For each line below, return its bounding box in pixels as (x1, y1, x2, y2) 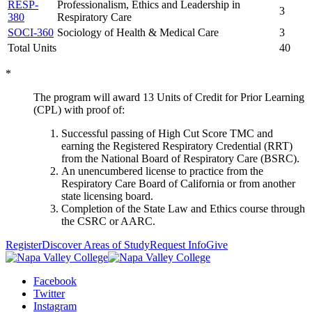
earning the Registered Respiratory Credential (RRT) (61, 139, 292, 152)
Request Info (150, 238, 206, 251)
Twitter (33, 287, 65, 299)
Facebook (33, 274, 77, 287)
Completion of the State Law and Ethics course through (61, 202, 305, 214)
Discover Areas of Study (42, 238, 150, 251)
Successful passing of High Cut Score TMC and (61, 127, 273, 139)
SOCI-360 (8, 26, 54, 38)
